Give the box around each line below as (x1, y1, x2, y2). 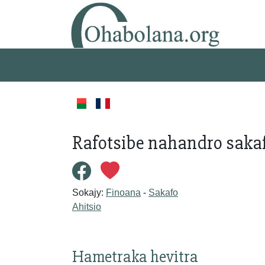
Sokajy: (72, 187, 106, 198)
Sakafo (148, 187, 178, 198)
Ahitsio (72, 201, 101, 212)
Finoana (106, 187, 141, 198)
